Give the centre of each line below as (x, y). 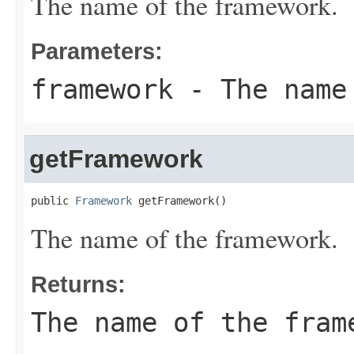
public (53, 201)
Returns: (78, 284)
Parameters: (97, 51)
